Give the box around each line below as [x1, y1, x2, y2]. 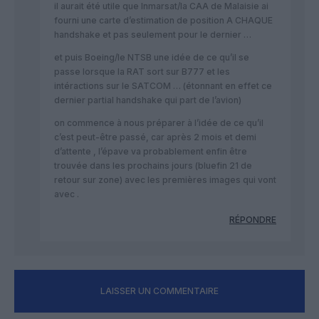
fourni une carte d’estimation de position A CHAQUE [54, 14, 273, 26]
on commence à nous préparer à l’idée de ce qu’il [54, 117, 263, 128]
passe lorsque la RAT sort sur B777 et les [54, 66, 230, 77]
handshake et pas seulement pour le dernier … [54, 28, 251, 40]
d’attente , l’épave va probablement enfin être [54, 145, 247, 157]
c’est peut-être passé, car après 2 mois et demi [54, 131, 256, 142]
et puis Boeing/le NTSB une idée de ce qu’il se [54, 51, 249, 63]
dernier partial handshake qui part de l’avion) [54, 94, 241, 105]
